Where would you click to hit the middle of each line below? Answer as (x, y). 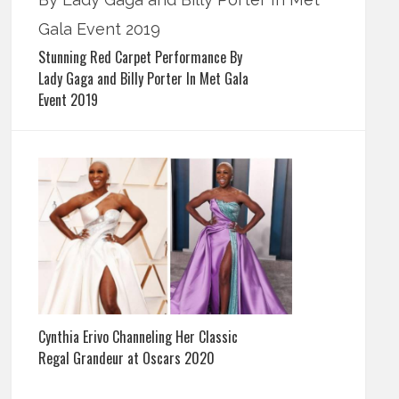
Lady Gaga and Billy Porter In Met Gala (144, 79)
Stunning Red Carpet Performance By (141, 57)
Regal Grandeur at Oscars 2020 (127, 358)
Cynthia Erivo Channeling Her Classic (138, 336)
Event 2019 (69, 100)
